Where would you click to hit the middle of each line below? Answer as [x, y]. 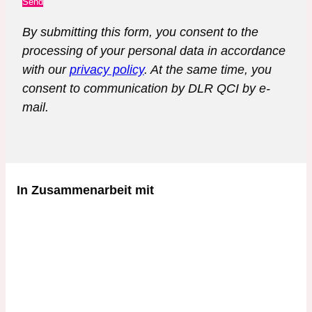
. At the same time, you [208, 69]
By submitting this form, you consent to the [140, 32]
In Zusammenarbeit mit [85, 190]
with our [46, 69]
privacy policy [107, 69]
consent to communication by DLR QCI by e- [146, 88]
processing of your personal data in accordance [154, 50]
